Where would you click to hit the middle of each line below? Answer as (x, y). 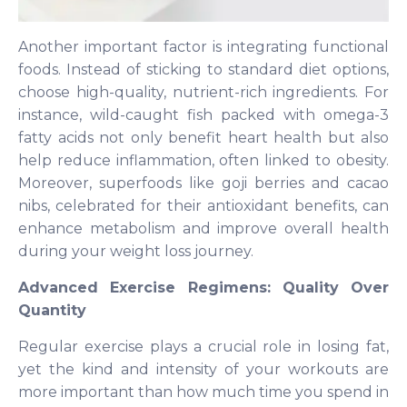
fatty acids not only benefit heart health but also (203, 137)
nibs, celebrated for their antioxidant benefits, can (203, 205)
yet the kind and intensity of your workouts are (203, 369)
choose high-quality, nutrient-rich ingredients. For (203, 92)
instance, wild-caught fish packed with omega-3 (203, 114)
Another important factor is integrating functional (203, 46)
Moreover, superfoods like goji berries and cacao (203, 183)
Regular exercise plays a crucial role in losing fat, (203, 346)
